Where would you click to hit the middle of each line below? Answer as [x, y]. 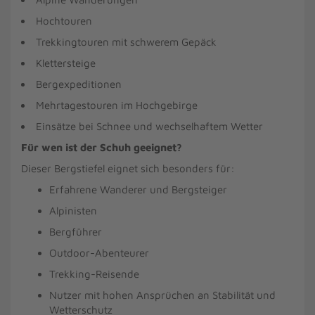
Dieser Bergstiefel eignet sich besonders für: [128, 168]
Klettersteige [66, 63]
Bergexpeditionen [79, 84]
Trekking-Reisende [94, 274]
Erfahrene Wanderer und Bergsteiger [138, 189]
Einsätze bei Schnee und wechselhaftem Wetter [149, 126]
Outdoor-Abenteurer [99, 253]
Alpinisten [73, 211]
